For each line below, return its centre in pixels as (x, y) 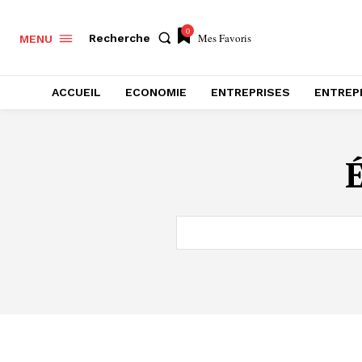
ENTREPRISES (250, 92)
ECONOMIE (156, 92)
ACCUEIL (76, 92)
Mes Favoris (225, 38)
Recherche (120, 38)
